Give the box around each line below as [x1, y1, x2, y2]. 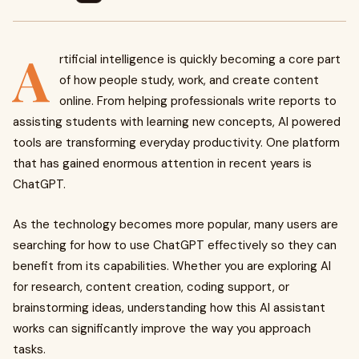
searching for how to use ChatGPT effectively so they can [13, 237, 337, 253]
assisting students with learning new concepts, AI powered [13, 114, 341, 130]
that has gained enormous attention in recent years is [13, 155, 312, 171]
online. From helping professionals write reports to [59, 93, 337, 109]
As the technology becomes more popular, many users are [13, 216, 338, 232]
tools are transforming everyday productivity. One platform [13, 135, 340, 151]
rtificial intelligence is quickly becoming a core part [59, 51, 341, 67]
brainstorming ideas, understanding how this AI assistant [13, 300, 325, 316]
